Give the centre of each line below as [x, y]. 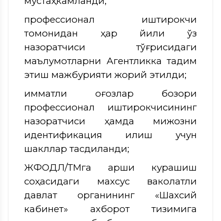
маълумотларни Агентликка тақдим [110, 61]
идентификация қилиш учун [110, 135]
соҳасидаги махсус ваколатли [110, 181]
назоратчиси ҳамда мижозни [110, 121]
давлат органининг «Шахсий [110, 195]
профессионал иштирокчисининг [110, 107]
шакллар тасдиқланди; [77, 148]
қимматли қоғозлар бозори [110, 93]
